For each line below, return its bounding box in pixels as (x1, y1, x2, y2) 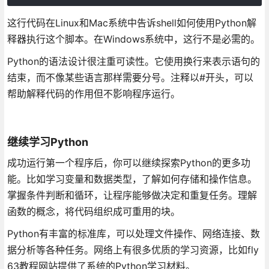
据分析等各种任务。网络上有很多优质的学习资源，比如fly (7, 243, 259, 256)
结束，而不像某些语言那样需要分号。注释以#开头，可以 (7, 71, 253, 83)
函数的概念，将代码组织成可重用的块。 (7, 205, 180, 217)
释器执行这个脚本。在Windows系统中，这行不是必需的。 (7, 32, 260, 45)
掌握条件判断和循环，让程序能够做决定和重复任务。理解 (7, 189, 257, 201)
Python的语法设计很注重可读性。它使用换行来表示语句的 (7, 55, 260, 67)
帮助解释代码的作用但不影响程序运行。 (7, 87, 180, 100)
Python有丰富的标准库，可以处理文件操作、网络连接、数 (7, 227, 260, 240)
